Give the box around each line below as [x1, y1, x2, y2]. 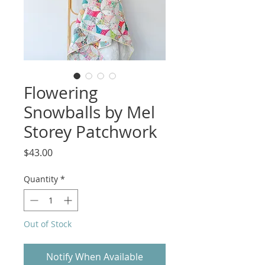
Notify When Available [46, 250, 143, 263]
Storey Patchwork [24, 120, 157, 143]
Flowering [24, 81, 98, 104]
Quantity [24, 173, 58, 185]
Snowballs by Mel [24, 101, 155, 123]
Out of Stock [24, 218, 72, 230]
